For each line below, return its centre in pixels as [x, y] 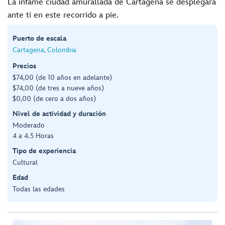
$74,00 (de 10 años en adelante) [62, 77]
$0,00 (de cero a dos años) [54, 98]
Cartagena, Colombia [44, 50]
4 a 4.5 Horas [33, 136]
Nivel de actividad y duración [59, 114]
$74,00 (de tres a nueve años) [58, 88]
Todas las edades [39, 189]
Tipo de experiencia [44, 151]
